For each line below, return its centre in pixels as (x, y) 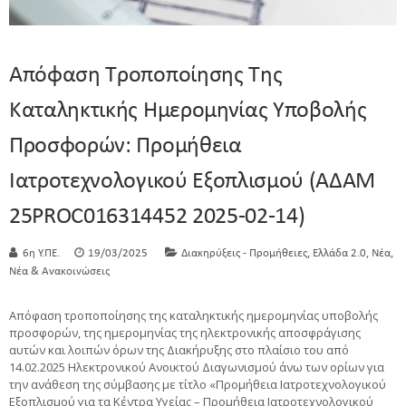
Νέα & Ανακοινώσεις (59, 272)
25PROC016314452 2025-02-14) (157, 217)
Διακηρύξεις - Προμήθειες (244, 254)
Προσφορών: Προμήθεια (126, 147)
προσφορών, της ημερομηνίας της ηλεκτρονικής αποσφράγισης (185, 333)
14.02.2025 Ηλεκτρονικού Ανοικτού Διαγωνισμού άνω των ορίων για (197, 367)
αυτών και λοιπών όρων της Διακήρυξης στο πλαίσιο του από (179, 350)
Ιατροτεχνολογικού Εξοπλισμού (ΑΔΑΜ (193, 182)
